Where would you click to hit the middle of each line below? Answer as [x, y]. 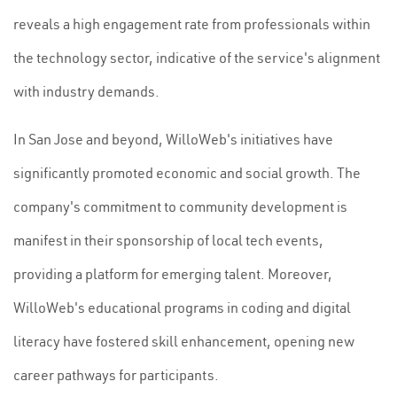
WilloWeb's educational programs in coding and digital [182, 307]
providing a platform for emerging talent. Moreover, [173, 274]
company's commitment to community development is [180, 206]
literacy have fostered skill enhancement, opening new [184, 341]
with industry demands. [86, 91]
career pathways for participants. [116, 375]
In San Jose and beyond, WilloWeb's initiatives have [173, 139]
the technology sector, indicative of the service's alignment [197, 58]
